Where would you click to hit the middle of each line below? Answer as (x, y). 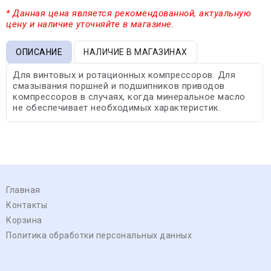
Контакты (27, 205)
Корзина (24, 220)
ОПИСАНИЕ (39, 52)
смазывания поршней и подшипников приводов (119, 86)
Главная (23, 190)
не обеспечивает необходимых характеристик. (117, 107)
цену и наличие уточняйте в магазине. (90, 24)
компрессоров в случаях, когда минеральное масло (129, 96)
